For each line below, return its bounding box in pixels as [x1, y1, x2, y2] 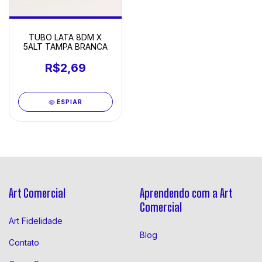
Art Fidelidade [9, 215, 63, 226]
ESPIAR [57, 98, 83, 106]
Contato [9, 237, 39, 247]
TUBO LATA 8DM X [29, 32, 102, 43]
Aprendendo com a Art [140, 186, 232, 201]
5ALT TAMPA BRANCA [23, 42, 108, 52]
